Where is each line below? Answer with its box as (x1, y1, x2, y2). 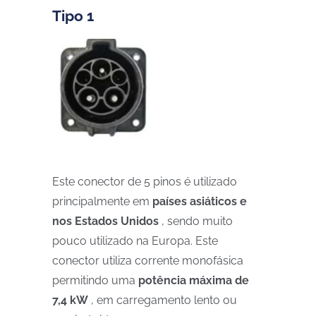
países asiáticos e (152, 195, 247, 208)
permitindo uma (52, 274, 138, 287)
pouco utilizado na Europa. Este (52, 234, 218, 248)
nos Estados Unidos (52, 214, 159, 228)
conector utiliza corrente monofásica (52, 254, 243, 267)
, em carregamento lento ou (88, 293, 237, 307)
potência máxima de (138, 274, 249, 287)
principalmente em (52, 195, 152, 208)
